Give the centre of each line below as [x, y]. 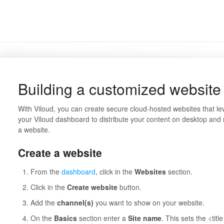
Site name [144, 218]
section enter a [102, 218]
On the [42, 218]
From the [46, 171]
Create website [92, 187]
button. [129, 187]
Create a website [60, 152]
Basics [65, 218]
